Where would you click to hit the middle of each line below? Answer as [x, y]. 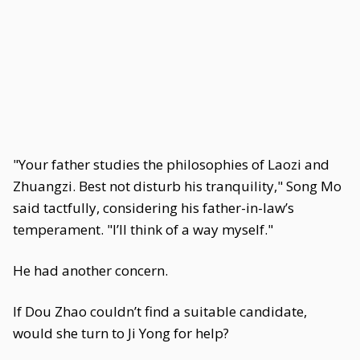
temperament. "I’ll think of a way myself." [143, 229]
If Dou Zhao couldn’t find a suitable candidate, [160, 311]
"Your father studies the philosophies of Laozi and [171, 164]
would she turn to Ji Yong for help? [121, 333]
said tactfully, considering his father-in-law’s [153, 208]
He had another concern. [90, 270]
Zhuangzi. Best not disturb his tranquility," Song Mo [177, 186]
